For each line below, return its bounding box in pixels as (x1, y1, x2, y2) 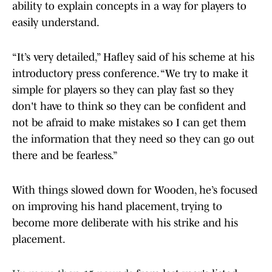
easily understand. (12, 16, 100, 29)
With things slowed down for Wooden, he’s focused (12, 184, 257, 197)
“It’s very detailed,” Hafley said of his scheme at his (12, 51, 254, 64)
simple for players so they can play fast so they (12, 84, 234, 97)
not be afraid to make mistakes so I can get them (12, 117, 246, 129)
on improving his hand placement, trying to (12, 200, 222, 213)
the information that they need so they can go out (12, 133, 254, 146)
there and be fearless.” (12, 149, 118, 162)
